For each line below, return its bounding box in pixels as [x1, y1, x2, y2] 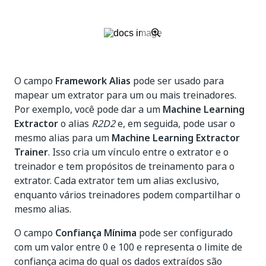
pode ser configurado [137, 226, 233, 240]
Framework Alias [55, 74, 131, 88]
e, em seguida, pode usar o [115, 116, 235, 131]
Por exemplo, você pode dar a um [14, 102, 163, 116]
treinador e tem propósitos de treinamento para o [14, 159, 235, 173]
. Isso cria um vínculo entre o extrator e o [48, 145, 229, 159]
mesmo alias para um [14, 131, 112, 145]
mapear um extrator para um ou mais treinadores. [14, 88, 236, 102]
